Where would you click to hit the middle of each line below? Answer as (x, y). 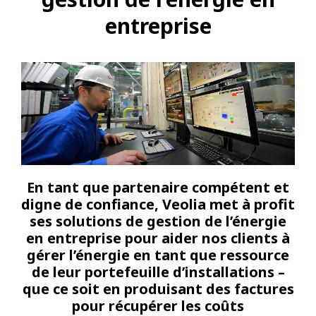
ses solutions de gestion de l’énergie (158, 221)
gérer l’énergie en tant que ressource (158, 255)
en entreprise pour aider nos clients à (158, 238)
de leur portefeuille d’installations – (158, 272)
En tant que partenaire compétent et (158, 187)
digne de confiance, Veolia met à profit (158, 204)
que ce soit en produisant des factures (158, 288)
